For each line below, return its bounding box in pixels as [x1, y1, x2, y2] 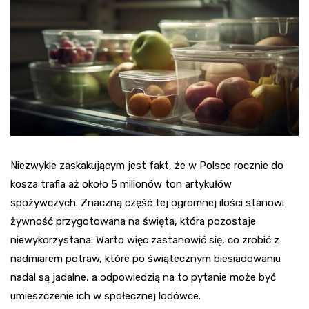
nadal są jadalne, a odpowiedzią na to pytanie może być [10, 271, 276, 284]
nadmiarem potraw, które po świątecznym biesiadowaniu [10, 252, 281, 266]
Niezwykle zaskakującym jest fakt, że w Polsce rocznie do [10, 159, 283, 172]
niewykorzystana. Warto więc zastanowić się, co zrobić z [10, 234, 279, 247]
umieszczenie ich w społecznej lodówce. [10, 290, 201, 303]
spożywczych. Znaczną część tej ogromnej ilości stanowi [10, 197, 284, 210]
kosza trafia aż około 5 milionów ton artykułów [10, 178, 232, 191]
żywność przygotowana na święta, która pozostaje [10, 215, 256, 228]
